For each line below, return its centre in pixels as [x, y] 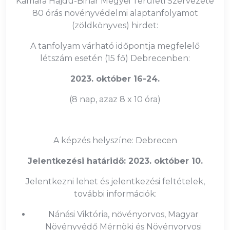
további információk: [115, 194]
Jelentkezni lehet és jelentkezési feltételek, [115, 181]
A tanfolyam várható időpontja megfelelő [115, 46]
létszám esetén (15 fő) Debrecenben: [115, 58]
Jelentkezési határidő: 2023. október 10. [115, 161]
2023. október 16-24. [115, 79]
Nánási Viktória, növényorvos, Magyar [123, 214]
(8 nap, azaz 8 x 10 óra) [115, 99]
